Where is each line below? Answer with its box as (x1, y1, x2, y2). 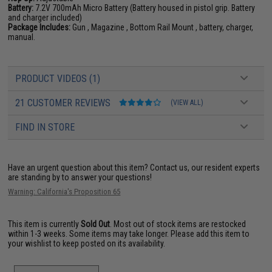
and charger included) (8, 13, 83, 23)
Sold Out (81, 219, 110, 229)
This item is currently (8, 219, 81, 229)
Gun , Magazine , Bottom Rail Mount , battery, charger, (70, 22, 254, 33)
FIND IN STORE (15, 121, 75, 134)
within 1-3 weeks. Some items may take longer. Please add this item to (8, 229, 250, 239)
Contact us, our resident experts (150, 163, 260, 173)
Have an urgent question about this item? (8, 163, 151, 173)
